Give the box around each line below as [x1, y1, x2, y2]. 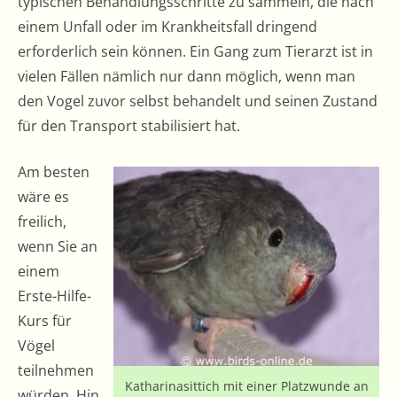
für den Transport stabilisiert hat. [18, 116, 240, 136]
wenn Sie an [18, 237, 97, 256]
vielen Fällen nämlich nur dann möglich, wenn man [18, 66, 355, 86]
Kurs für [18, 311, 72, 331]
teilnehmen [18, 361, 94, 380]
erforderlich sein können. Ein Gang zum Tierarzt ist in [18, 42, 373, 61]
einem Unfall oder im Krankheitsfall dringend [18, 17, 317, 36]
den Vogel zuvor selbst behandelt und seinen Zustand [18, 91, 378, 111]
